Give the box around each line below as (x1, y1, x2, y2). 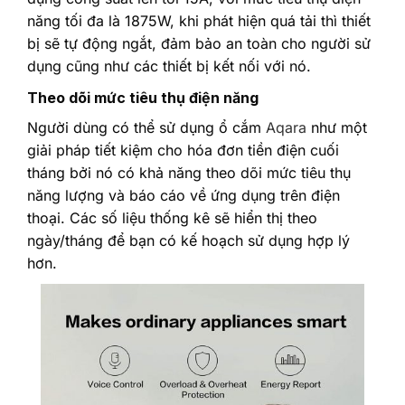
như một (306, 118, 367, 137)
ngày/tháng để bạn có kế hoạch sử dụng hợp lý (27, 231, 350, 250)
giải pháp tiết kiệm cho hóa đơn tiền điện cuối (27, 140, 339, 159)
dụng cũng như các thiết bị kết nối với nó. (27, 56, 311, 75)
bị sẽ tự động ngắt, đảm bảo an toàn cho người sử (27, 33, 371, 52)
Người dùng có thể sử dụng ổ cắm (27, 118, 266, 137)
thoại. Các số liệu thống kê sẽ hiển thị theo (27, 208, 317, 227)
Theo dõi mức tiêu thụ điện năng (27, 88, 259, 107)
